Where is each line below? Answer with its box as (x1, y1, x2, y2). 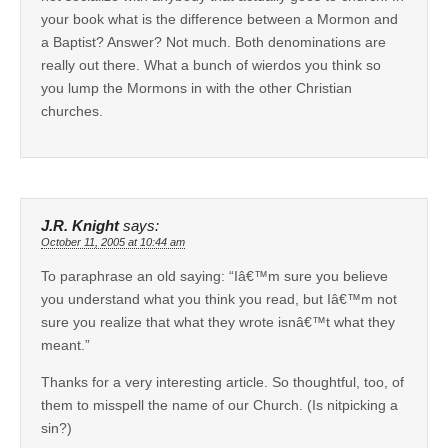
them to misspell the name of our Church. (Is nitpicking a (41, 396, 398, 413)
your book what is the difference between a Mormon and (41, 10, 398, 27)
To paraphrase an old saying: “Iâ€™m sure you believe (41, 267, 388, 284)
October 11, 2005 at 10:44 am (41, 235, 185, 248)
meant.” (41, 336, 90, 353)
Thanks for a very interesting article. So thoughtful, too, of (41, 373, 404, 390)
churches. (41, 102, 103, 119)
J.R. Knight (41, 217, 119, 234)
